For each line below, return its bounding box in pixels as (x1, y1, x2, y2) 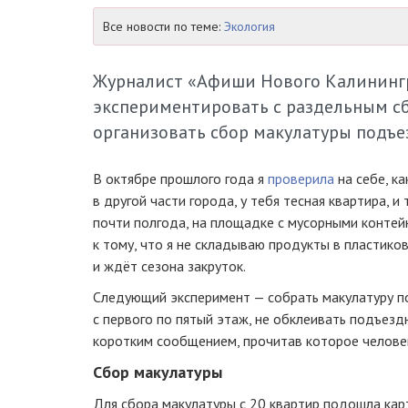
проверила (268, 169, 334, 188)
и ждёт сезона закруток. (93, 257, 246, 275)
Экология (224, 18, 275, 35)
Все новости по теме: (103, 18, 224, 35)
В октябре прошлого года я (93, 169, 268, 188)
